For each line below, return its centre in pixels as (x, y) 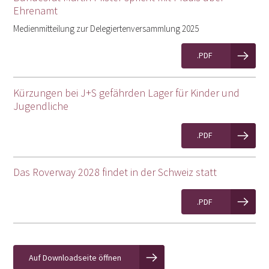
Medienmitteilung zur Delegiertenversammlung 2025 (106, 28)
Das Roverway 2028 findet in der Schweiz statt (115, 172)
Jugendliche (41, 106)
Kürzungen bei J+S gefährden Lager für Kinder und (127, 92)
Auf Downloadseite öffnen (75, 257)
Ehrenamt (36, 10)
